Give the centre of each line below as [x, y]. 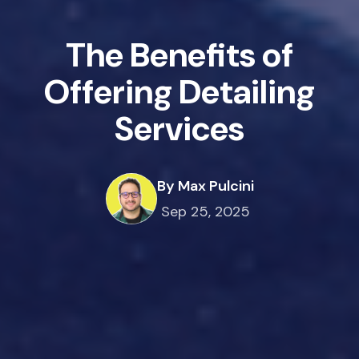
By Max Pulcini [205, 186]
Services [179, 128]
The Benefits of [179, 54]
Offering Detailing [179, 91]
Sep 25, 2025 [205, 211]
